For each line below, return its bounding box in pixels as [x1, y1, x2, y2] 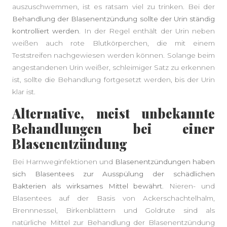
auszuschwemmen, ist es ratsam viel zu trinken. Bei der [12, 3, 215, 11]
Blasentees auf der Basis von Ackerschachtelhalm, [12, 194, 215, 202]
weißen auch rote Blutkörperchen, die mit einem [12, 39, 215, 47]
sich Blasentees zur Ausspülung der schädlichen [12, 170, 215, 178]
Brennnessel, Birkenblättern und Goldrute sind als [12, 206, 215, 214]
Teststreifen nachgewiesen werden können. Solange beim [12, 51, 215, 59]
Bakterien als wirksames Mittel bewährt [12, 182, 163, 190]
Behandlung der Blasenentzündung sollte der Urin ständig [12, 15, 215, 23]
